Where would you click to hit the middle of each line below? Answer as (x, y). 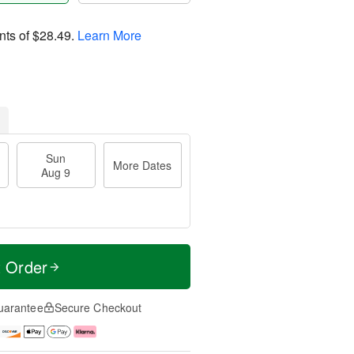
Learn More (109, 35)
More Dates (143, 165)
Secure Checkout (98, 307)
